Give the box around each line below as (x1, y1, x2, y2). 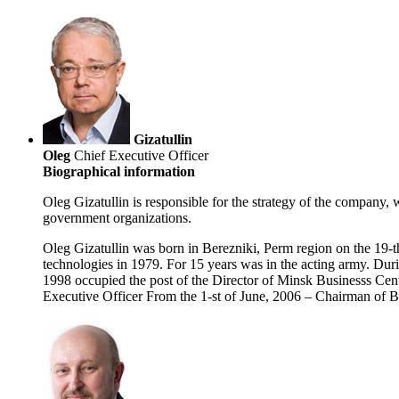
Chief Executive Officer (70, 148, 208, 164)
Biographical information (43, 164, 195, 180)
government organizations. (43, 210, 191, 226)
